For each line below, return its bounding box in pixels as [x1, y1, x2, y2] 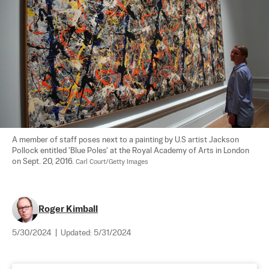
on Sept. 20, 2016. [12, 157, 76, 166]
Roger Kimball [38, 204, 98, 214]
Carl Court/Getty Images [76, 158, 148, 166]
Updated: [61, 229, 94, 237]
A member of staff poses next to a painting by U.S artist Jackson [12, 136, 241, 144]
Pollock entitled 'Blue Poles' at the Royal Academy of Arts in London [12, 147, 251, 155]
